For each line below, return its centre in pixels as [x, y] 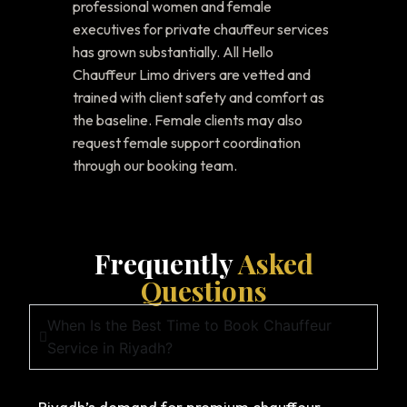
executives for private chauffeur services [201, 30]
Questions [203, 291]
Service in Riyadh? [110, 348]
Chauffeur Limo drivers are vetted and [192, 75]
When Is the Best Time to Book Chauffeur [189, 326]
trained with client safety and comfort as [199, 98]
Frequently [163, 264]
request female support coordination [187, 143]
